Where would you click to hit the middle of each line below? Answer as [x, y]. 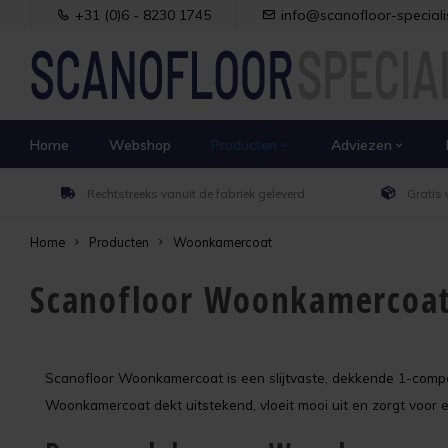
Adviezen [361, 144]
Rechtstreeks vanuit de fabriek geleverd [196, 193]
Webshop [140, 144]
